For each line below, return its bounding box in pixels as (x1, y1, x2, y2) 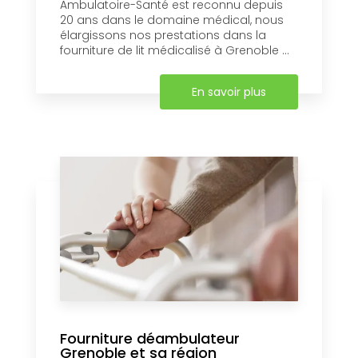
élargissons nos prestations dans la (60, 27, 266, 44)
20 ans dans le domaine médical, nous (60, 12, 284, 29)
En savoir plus (192, 84, 266, 101)
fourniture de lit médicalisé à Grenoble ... (60, 42, 289, 59)
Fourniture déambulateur (60, 328, 240, 349)
